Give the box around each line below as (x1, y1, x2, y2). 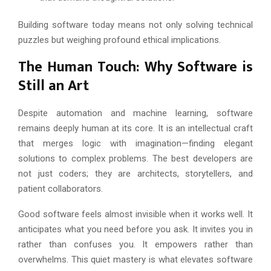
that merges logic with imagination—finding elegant (18, 137, 253, 149)
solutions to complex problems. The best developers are (18, 152, 253, 164)
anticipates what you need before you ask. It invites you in (18, 223, 253, 235)
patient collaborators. (18, 183, 103, 194)
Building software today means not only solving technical (18, 19, 253, 30)
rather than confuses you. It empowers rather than (18, 238, 253, 250)
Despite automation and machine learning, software (18, 107, 253, 119)
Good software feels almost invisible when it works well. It (18, 208, 253, 220)
